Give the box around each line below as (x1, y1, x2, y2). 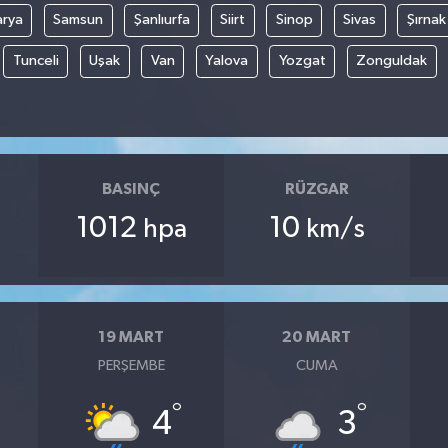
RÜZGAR (284, 180, 349, 197)
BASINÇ (102, 180, 161, 197)
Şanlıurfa (133, 12, 190, 28)
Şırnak (406, 12, 446, 28)
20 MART (282, 328, 352, 345)
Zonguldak (356, 53, 427, 69)
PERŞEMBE (97, 358, 165, 373)
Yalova (205, 53, 248, 69)
